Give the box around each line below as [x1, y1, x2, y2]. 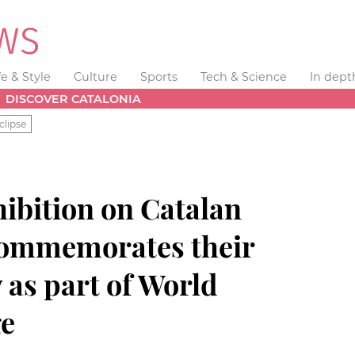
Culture [74, 70, 118, 84]
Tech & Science [200, 70, 287, 84]
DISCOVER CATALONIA [6, 91, 142, 106]
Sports [139, 70, 177, 84]
